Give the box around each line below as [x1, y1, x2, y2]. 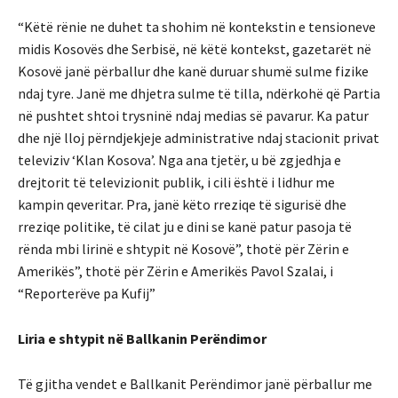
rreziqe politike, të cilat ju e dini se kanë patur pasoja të [18, 217, 352, 235]
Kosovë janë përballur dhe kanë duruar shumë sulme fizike [18, 61, 369, 80]
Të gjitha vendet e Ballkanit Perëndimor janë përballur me [18, 374, 372, 393]
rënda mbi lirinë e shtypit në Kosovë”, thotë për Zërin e [18, 239, 349, 258]
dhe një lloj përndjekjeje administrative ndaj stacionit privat [18, 128, 379, 147]
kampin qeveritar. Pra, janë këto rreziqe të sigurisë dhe [18, 195, 346, 213]
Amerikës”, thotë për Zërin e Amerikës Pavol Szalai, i [18, 261, 333, 280]
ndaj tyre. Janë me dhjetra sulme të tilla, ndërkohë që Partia [18, 84, 380, 102]
